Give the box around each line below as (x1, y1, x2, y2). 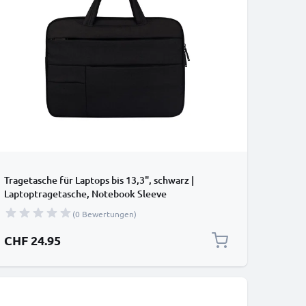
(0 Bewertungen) (72, 208, 137, 219)
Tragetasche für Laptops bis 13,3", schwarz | (4, 173, 194, 186)
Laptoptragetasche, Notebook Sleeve (4, 187, 167, 200)
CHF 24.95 (4, 232, 61, 248)
